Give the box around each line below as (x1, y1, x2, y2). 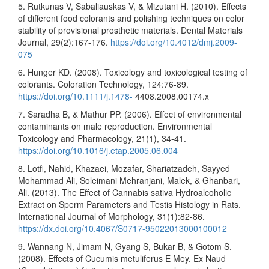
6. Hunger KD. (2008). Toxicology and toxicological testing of (18, 65, 247, 78)
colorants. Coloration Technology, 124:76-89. (18, 77, 189, 90)
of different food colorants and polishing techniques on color (18, 11, 244, 24)
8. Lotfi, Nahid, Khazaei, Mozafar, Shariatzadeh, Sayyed (18, 162, 230, 174)
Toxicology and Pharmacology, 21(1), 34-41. (18, 131, 186, 144)
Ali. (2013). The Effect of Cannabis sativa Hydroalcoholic (18, 186, 231, 198)
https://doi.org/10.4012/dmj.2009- (110, 35, 237, 48)
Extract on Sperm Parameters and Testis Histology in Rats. (18, 198, 241, 210)
